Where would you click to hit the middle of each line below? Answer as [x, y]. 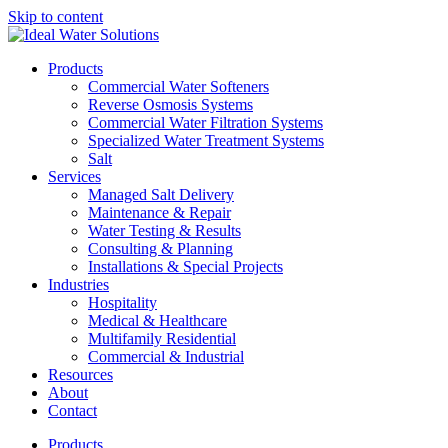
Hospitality [122, 302]
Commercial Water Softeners [178, 86]
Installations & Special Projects [185, 266]
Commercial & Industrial [166, 356]
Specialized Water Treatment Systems [206, 140]
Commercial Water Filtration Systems [205, 122]
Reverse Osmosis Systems [170, 104]
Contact [72, 410]
